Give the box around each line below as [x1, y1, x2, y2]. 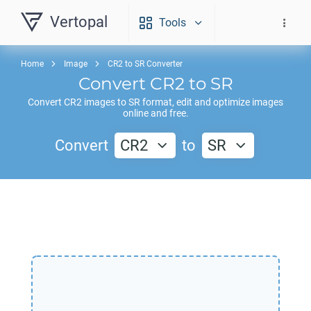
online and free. [122, 108, 189, 119]
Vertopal [50, 13, 108, 31]
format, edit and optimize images [140, 96, 283, 108]
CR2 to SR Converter [108, 59, 183, 69]
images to [82, 96, 128, 108]
